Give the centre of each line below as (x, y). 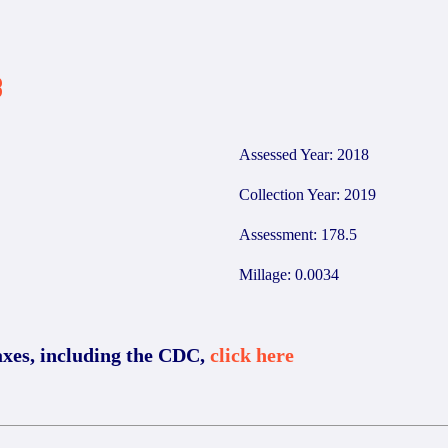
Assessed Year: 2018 (304, 154)
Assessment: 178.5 (298, 234)
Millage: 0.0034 (289, 274)
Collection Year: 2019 (307, 194)
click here (252, 355)
